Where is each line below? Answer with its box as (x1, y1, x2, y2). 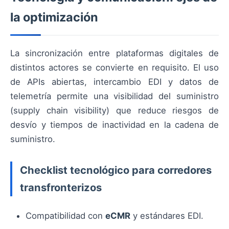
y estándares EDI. (130, 211, 203, 221)
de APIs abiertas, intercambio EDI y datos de (10, 76, 219, 87)
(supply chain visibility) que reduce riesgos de (10, 105, 219, 116)
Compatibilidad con (26, 211, 105, 221)
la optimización (10, 9, 98, 25)
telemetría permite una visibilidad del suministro (10, 90, 219, 101)
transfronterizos (20, 181, 102, 194)
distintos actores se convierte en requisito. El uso (10, 62, 219, 73)
